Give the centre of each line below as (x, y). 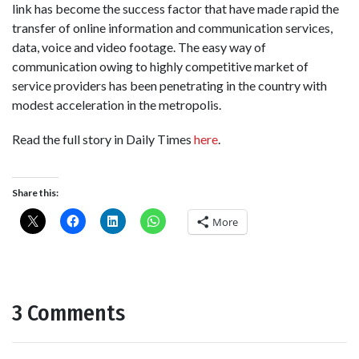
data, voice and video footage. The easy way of (139, 46)
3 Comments (69, 313)
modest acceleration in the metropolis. (117, 104)
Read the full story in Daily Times (103, 139)
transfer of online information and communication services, (172, 27)
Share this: (35, 193)
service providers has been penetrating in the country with (169, 85)
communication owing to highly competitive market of (160, 66)
